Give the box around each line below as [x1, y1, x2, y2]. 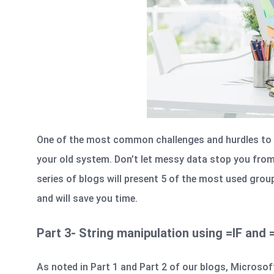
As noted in [37, 261, 91, 273]
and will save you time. [37, 192, 138, 204]
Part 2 [139, 261, 167, 273]
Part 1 [91, 261, 118, 273]
